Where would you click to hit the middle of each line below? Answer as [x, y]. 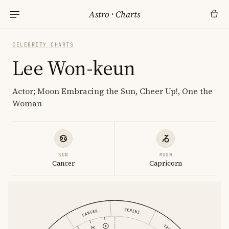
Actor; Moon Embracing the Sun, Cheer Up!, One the [112, 91]
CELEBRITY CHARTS [43, 45]
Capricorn [166, 163]
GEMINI [132, 211]
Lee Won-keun [74, 68]
